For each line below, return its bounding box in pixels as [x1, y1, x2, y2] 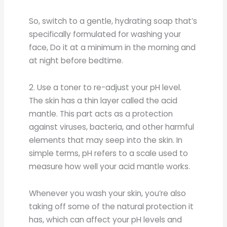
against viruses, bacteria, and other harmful [29, 122, 195, 132]
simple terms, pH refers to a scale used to [29, 148, 188, 159]
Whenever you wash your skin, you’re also [29, 188, 186, 199]
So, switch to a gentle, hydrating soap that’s [29, 15, 198, 26]
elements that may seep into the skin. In [29, 135, 183, 145]
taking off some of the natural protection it [29, 201, 194, 212]
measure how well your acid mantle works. [29, 161, 191, 172]
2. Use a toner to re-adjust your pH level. [29, 82, 182, 93]
